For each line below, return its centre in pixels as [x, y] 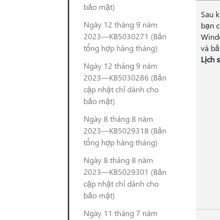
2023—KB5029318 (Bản [125, 130]
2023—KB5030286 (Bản [125, 77]
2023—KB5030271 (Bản [125, 36]
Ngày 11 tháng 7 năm [121, 213]
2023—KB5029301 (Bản [125, 172]
